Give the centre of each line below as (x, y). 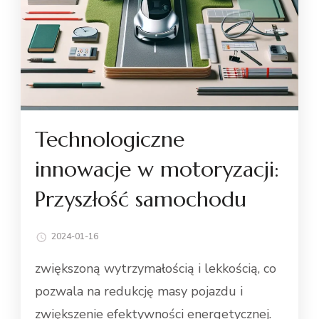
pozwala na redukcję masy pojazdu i (139, 292)
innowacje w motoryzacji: (157, 169)
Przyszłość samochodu (141, 199)
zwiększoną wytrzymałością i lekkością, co (156, 269)
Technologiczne (110, 140)
